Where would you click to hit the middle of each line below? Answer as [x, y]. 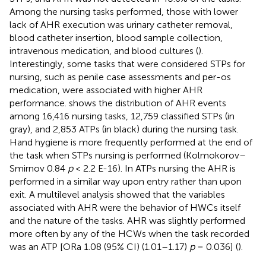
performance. [39, 103]
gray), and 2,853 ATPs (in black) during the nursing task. [124, 129]
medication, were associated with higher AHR [106, 90]
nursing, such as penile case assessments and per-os [120, 77]
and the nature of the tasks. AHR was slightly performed [127, 220]
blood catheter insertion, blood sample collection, [116, 37]
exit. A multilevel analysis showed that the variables [117, 194]
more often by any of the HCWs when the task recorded [129, 233]
